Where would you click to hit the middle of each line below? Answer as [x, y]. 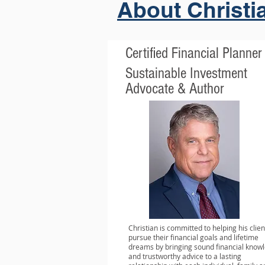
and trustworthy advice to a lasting [185, 256]
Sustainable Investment [186, 73]
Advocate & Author [175, 89]
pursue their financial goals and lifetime [193, 237]
